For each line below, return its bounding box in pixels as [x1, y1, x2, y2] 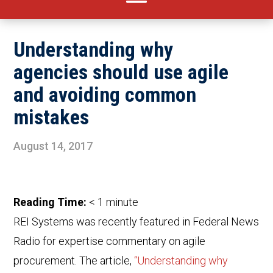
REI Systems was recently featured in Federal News [13, 215, 260, 229]
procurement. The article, [13, 254, 135, 268]
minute [106, 196, 139, 209]
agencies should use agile [13, 60, 229, 85]
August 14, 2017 [13, 140, 93, 153]
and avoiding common [13, 82, 197, 107]
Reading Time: [13, 196, 90, 209]
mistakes [13, 105, 90, 130]
